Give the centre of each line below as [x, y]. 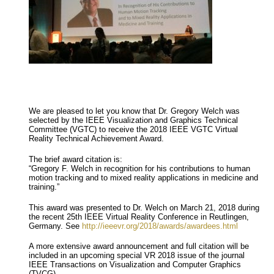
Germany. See [56, 226]
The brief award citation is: [76, 159]
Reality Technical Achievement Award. [97, 139]
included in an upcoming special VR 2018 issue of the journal [137, 256]
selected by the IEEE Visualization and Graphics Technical [134, 121]
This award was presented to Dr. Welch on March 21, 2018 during [144, 208]
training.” [44, 187]
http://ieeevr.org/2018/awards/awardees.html [160, 226]
